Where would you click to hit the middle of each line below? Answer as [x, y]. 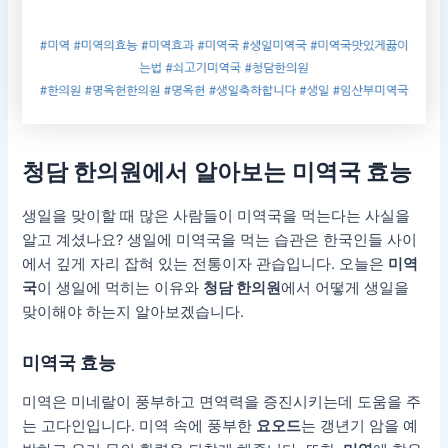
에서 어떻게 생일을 [345, 287]
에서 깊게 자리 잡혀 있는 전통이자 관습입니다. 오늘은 [205, 263]
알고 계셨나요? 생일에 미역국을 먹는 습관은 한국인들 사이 [220, 239]
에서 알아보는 [217, 171]
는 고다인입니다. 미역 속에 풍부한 [139, 425]
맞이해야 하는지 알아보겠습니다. [133, 311]
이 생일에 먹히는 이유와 [120, 287]
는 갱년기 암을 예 [360, 425]
